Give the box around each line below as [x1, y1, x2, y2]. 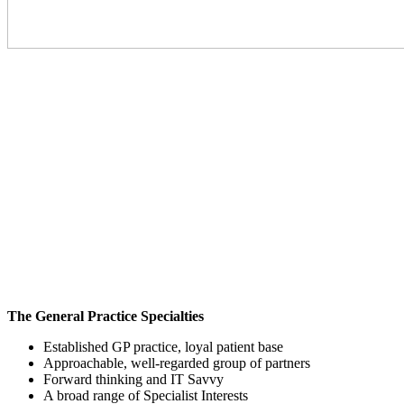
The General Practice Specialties [7, 308, 204, 324]
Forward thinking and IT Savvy [43, 371, 224, 387]
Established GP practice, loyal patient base [43, 338, 283, 354]
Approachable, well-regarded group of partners [43, 354, 310, 371]
